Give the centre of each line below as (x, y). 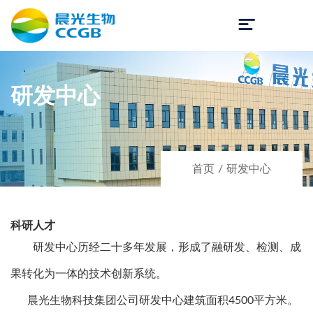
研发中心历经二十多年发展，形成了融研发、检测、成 (156, 247)
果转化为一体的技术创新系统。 (89, 274)
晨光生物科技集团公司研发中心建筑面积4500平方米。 (154, 300)
